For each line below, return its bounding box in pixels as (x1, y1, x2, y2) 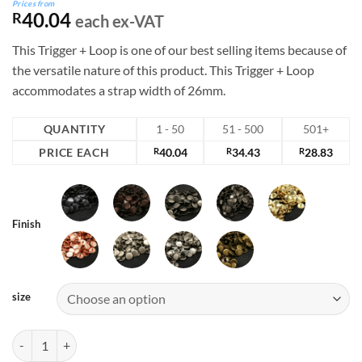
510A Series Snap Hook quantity (11, 330, 175, 345)
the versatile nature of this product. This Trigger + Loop (12, 62, 314, 78)
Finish (12, 217, 40, 230)
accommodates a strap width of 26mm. (12, 82, 225, 99)
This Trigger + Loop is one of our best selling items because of (12, 42, 347, 58)
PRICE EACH (39, 145, 110, 159)
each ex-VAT (75, 11, 164, 32)
